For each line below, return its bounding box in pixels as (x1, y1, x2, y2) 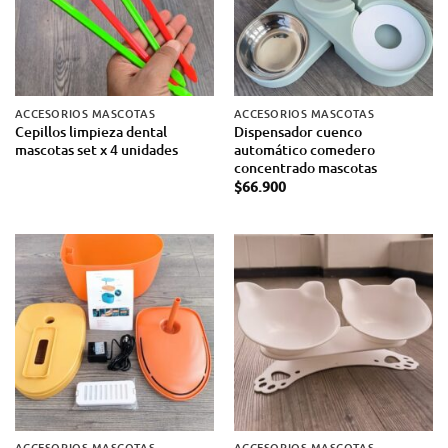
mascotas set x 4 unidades (14, 139, 178, 159)
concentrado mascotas (233, 157, 377, 177)
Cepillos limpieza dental (14, 121, 167, 141)
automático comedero (233, 139, 375, 159)
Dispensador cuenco (233, 121, 362, 141)
